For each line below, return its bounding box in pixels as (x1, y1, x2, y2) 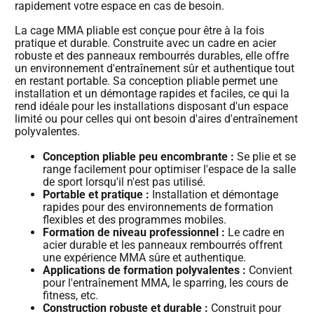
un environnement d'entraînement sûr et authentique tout (15, 62, 294, 76)
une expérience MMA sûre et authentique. (43, 250, 246, 264)
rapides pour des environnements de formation (43, 200, 273, 214)
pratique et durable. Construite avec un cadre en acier (15, 36, 276, 50)
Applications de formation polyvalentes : (43, 263, 246, 277)
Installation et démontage (149, 187, 278, 201)
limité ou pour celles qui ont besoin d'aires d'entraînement (15, 112, 298, 126)
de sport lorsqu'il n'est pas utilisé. (43, 175, 205, 189)
